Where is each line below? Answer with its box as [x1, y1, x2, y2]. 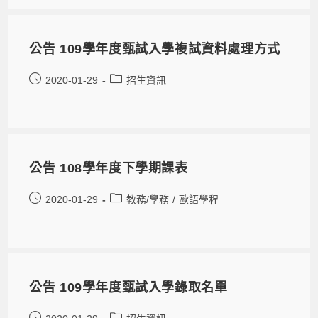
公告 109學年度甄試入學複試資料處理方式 [29, 41, 280, 56]
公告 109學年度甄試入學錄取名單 [29, 280, 228, 295]
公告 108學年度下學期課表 [29, 160, 188, 175]
